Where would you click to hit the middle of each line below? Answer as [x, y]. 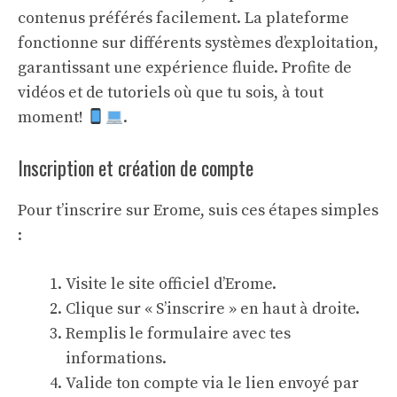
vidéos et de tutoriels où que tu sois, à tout [171, 93]
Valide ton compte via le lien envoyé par [212, 383]
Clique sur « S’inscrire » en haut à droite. [213, 309]
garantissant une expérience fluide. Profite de [185, 68]
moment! [52, 117]
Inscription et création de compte [136, 167]
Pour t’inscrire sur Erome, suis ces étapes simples [198, 210]
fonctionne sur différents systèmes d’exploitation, [198, 43]
